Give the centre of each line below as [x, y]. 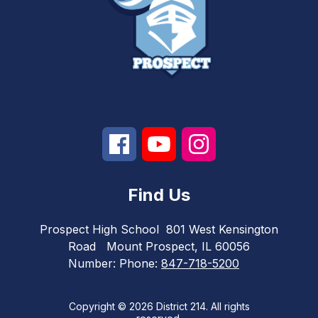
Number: [94, 263]
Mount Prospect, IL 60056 [178, 246]
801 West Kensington [222, 229]
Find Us [159, 194]
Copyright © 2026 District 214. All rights [159, 306]
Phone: [140, 263]
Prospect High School [99, 229]
